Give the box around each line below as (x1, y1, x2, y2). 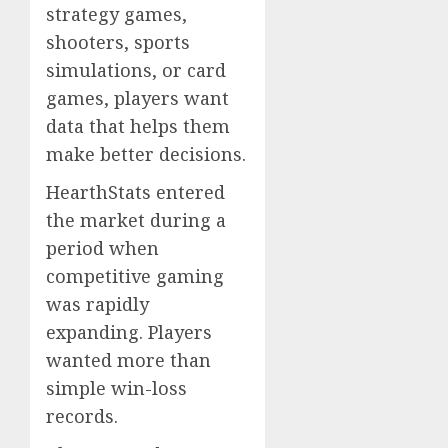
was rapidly (46, 292, 149, 317)
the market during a (46, 208, 226, 233)
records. (46, 404, 118, 429)
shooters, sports (46, 30, 190, 55)
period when (46, 236, 159, 261)
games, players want (46, 86, 229, 111)
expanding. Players (46, 320, 212, 345)
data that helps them (46, 114, 230, 139)
